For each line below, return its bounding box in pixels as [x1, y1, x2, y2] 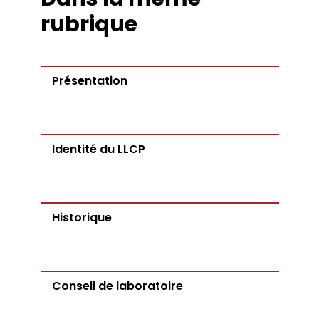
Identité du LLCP [51, 141, 145, 157]
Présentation [51, 73, 127, 89]
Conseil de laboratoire [51, 278, 183, 294]
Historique [51, 209, 112, 226]
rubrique [40, 9, 137, 39]
